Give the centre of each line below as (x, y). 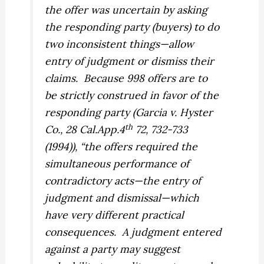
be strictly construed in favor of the (132, 95)
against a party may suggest (113, 249)
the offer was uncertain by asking (126, 10)
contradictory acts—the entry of (123, 181)
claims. (62, 78)
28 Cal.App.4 (95, 130)
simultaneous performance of (117, 164)
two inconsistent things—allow (120, 44)
